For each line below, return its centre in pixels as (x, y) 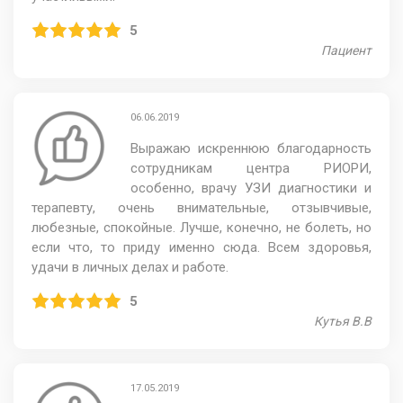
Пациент (346, 50)
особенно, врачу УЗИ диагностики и (251, 188)
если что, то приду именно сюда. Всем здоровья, (201, 247)
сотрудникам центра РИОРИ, (251, 168)
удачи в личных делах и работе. (130, 267)
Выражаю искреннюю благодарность (251, 148)
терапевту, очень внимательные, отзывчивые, (201, 207)
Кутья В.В (343, 321)
